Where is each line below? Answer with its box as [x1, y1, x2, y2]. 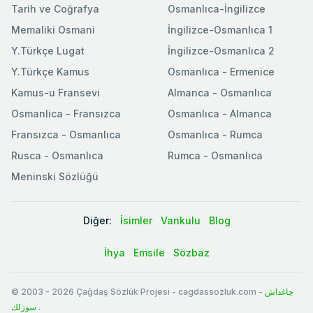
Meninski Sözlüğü [11, 170, 99, 182]
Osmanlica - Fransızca [11, 107, 121, 119]
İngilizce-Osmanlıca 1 [168, 23, 272, 36]
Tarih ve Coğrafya [11, 2, 99, 15]
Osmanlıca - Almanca [168, 107, 272, 119]
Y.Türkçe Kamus [11, 65, 89, 78]
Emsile [133, 246, 165, 259]
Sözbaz [173, 246, 210, 259]
